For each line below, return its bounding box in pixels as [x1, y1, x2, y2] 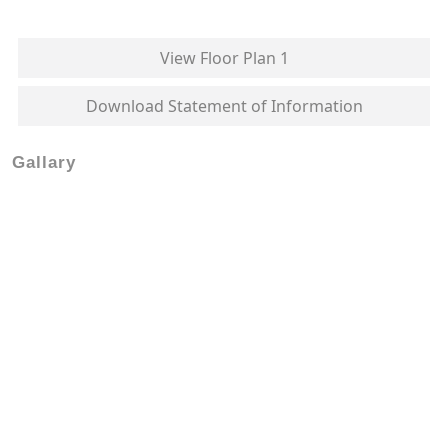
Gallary [12, 153, 76, 171]
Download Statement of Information [85, 95, 363, 117]
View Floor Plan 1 [159, 47, 289, 69]
